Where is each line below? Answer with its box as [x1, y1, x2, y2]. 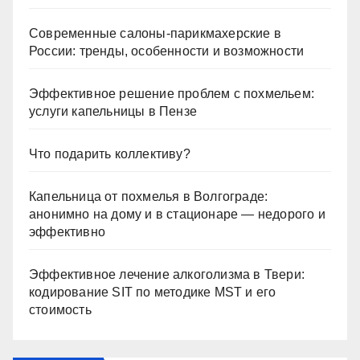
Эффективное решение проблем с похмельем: [29, 87, 315, 100]
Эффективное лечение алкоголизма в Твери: [29, 268, 305, 281]
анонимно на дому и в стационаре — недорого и [29, 207, 325, 221]
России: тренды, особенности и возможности [29, 44, 305, 58]
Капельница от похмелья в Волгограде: [29, 190, 268, 203]
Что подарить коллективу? [29, 147, 190, 161]
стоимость [29, 303, 92, 317]
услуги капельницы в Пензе [29, 104, 197, 118]
